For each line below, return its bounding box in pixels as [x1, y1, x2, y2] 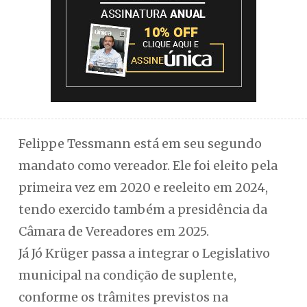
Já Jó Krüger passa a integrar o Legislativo [18, 245, 270, 261]
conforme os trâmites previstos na [18, 289, 228, 305]
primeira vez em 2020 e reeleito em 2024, [18, 180, 268, 195]
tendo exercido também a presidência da [18, 201, 267, 217]
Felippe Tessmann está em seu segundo [18, 136, 262, 151]
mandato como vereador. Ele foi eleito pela [18, 158, 278, 173]
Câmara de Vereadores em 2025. [18, 223, 209, 239]
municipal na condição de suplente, [18, 267, 236, 283]
